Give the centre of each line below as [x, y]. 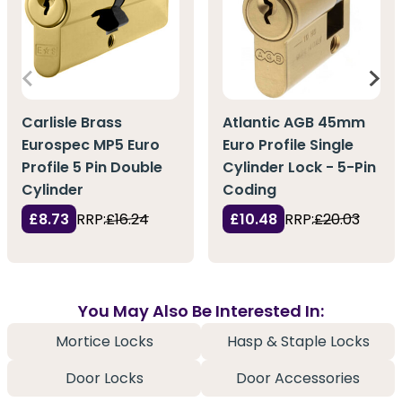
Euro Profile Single [288, 144]
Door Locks [104, 379]
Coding [249, 189]
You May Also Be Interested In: [201, 311]
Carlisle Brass [72, 122]
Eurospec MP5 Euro [91, 144]
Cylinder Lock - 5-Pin [299, 167]
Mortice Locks [104, 342]
